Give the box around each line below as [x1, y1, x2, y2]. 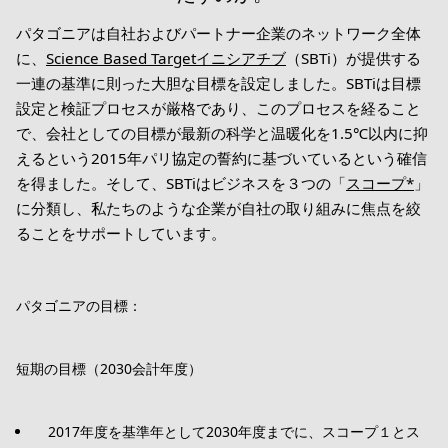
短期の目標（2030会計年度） [16, 359, 202, 378]
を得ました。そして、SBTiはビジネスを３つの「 [16, 173, 346, 193]
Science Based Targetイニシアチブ [46, 48, 286, 68]
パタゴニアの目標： [16, 296, 142, 315]
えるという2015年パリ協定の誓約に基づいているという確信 [16, 148, 427, 168]
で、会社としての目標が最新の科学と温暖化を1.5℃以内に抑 [16, 123, 428, 143]
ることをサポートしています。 [16, 223, 226, 243]
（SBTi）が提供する [286, 48, 421, 68]
